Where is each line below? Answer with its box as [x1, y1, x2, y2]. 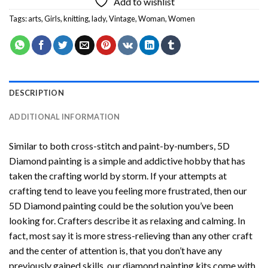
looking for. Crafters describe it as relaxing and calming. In [9, 214, 245, 226]
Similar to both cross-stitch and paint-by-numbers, [9, 139, 217, 151]
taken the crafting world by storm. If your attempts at [9, 169, 227, 181]
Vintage [109, 13, 135, 23]
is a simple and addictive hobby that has [82, 154, 245, 166]
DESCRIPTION [9, 87, 64, 98]
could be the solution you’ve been [96, 199, 233, 211]
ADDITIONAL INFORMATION [9, 111, 120, 121]
